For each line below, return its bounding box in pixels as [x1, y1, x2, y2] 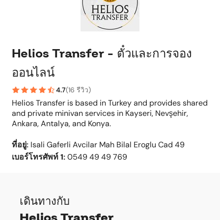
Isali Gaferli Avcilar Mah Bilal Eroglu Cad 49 [30, 139, 185, 150]
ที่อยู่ [12, 139, 27, 150]
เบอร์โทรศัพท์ [12, 152, 58, 162]
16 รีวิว [68, 85, 88, 94]
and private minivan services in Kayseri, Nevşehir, [12, 108, 188, 118]
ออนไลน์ [12, 65, 55, 81]
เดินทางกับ [20, 194, 70, 208]
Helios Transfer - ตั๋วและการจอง [12, 46, 192, 61]
